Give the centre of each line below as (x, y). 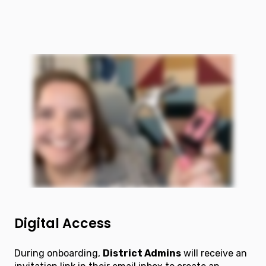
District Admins (142, 253)
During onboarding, (58, 253)
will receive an (214, 253)
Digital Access (63, 224)
